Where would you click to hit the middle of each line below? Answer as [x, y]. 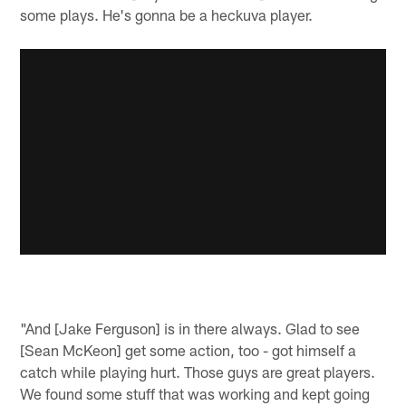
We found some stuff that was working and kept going [195, 393]
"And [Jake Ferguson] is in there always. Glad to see [190, 328]
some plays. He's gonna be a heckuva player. [167, 14]
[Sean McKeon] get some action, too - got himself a [188, 349]
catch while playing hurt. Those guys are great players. [198, 371]
